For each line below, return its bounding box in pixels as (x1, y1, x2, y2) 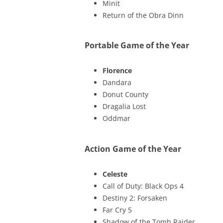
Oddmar (102, 113, 130, 123)
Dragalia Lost (102, 102, 146, 111)
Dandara (102, 78, 131, 87)
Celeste (102, 169, 127, 179)
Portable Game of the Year (84, 40, 189, 51)
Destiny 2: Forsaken (102, 193, 167, 203)
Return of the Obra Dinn (102, 10, 184, 20)
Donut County (102, 90, 148, 99)
